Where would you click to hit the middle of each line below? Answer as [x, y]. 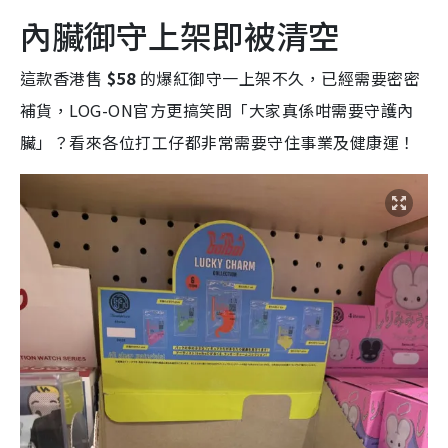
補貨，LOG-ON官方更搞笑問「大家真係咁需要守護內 [217, 110]
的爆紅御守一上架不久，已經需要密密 [277, 78]
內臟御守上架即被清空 [180, 35]
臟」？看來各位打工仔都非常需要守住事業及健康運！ [218, 142]
